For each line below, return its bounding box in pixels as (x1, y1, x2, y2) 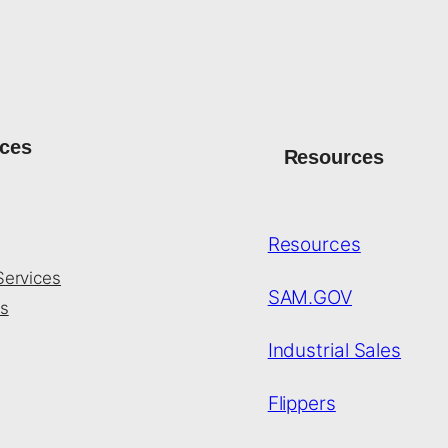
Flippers (267, 392, 336, 415)
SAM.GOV (267, 286, 352, 309)
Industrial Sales (267, 339, 402, 362)
